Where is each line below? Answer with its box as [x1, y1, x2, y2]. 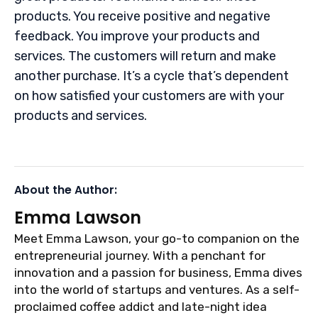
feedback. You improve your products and [14, 28, 260, 45]
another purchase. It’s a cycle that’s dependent [14, 68, 289, 84]
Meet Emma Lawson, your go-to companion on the [14, 231, 300, 246]
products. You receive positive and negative [14, 9, 270, 25]
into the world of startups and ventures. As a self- [14, 282, 300, 297]
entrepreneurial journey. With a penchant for [14, 248, 265, 263]
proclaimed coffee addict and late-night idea [14, 299, 267, 314]
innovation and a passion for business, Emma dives [14, 265, 302, 280]
